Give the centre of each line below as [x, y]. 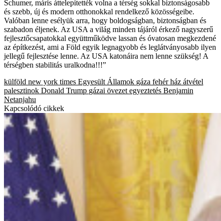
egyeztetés [145, 90]
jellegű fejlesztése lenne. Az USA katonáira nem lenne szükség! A [106, 56]
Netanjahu [20, 99]
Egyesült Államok [106, 81]
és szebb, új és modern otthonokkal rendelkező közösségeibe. [99, 11]
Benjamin [178, 90]
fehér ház [167, 81]
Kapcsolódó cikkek [34, 108]
